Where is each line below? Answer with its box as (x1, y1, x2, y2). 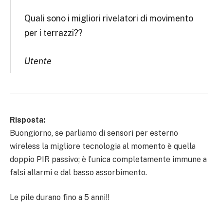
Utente (24, 55, 52, 66)
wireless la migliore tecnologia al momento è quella (10, 141, 196, 151)
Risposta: (10, 115, 45, 125)
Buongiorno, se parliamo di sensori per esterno (10, 128, 178, 138)
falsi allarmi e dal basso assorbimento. (10, 167, 147, 177)
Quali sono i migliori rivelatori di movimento (24, 13, 193, 24)
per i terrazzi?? (24, 28, 83, 38)
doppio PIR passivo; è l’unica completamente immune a (10, 154, 207, 164)
